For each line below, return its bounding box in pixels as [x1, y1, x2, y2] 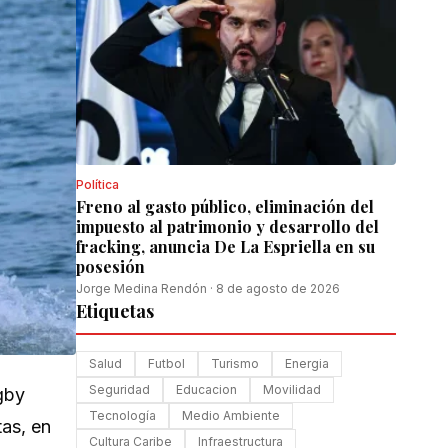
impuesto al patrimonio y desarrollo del [76, 216, 379, 237]
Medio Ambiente [182, 408, 280, 423]
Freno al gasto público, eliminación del [76, 196, 374, 217]
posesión [76, 256, 145, 277]
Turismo [211, 356, 259, 371]
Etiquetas [76, 299, 154, 323]
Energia [285, 356, 329, 371]
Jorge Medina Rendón [76, 281, 207, 296]
